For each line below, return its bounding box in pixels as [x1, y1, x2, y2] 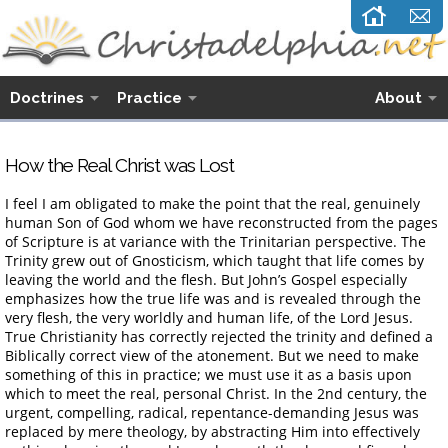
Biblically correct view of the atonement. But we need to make [5, 345, 419, 365]
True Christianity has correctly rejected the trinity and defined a [5, 326, 433, 346]
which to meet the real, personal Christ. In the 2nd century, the [5, 383, 427, 403]
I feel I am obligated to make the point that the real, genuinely [5, 193, 420, 213]
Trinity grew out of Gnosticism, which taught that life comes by [5, 250, 424, 270]
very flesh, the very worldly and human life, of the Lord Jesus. [5, 307, 413, 327]
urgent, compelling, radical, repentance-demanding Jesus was [5, 402, 419, 422]
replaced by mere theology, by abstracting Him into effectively [5, 421, 420, 441]
